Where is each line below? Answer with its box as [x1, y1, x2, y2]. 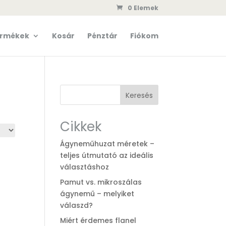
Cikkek [60, 118, 102, 136]
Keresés [125, 90, 153, 100]
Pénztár [87, 31, 118, 41]
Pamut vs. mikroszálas [60, 177, 142, 187]
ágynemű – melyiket [60, 189, 135, 199]
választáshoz [60, 162, 109, 172]
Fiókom [130, 31, 158, 41]
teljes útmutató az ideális [60, 150, 154, 160]
